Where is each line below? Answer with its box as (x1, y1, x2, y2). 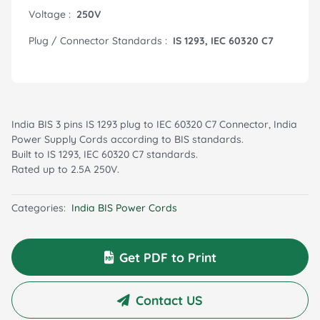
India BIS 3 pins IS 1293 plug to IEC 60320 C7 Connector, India (11, 118, 297, 131)
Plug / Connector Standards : (29, 34, 167, 48)
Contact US (136, 291, 203, 308)
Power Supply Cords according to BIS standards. (11, 133, 244, 146)
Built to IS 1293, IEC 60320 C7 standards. (11, 148, 198, 161)
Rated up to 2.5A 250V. (11, 163, 119, 176)
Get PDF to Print (119, 249, 216, 266)
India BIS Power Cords (71, 201, 177, 215)
